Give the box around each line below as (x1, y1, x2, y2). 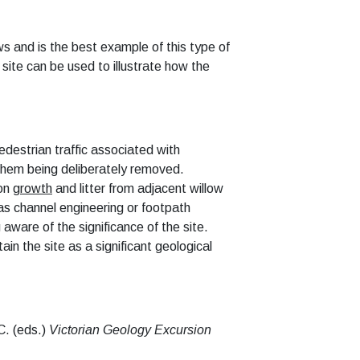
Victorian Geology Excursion (49, 323, 211, 337)
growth (13, 182, 52, 195)
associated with (91, 143, 180, 157)
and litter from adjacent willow (52, 182, 223, 195)
